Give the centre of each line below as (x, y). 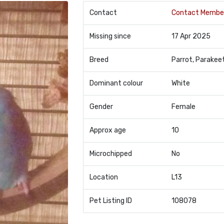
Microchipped (110, 154)
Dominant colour (116, 83)
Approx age (107, 130)
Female (183, 107)
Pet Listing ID (110, 201)
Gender (101, 107)
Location (103, 177)
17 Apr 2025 (191, 36)
